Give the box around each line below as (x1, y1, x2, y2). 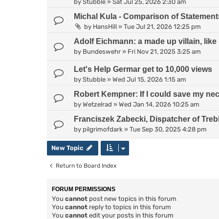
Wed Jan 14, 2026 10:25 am (119, 100, 199, 108)
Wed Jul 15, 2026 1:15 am (112, 75, 186, 83)
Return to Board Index (56, 162, 117, 169)
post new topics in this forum (88, 195, 176, 202)
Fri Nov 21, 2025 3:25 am (128, 47, 201, 55)
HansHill (93, 22, 117, 30)
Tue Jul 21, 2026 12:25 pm (124, 22, 201, 30)
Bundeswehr (83, 47, 121, 55)
